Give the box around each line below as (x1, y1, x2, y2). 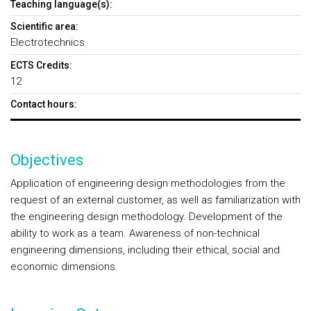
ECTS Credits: (10, 60, 72, 71)
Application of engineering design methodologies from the (10, 177, 285, 190)
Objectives (10, 151, 83, 169)
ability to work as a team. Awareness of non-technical (10, 227, 260, 239)
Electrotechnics (10, 36, 85, 49)
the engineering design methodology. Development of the (10, 210, 283, 223)
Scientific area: (10, 21, 78, 32)
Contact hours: (10, 99, 77, 110)
